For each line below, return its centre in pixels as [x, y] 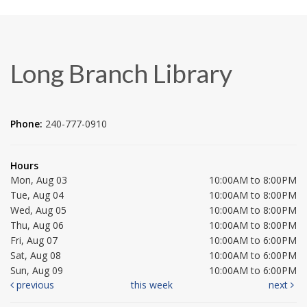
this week [152, 285]
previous [34, 285]
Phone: [28, 124]
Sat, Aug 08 [36, 256]
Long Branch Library [121, 73]
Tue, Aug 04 [37, 195]
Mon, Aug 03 [39, 180]
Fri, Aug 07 [34, 241]
